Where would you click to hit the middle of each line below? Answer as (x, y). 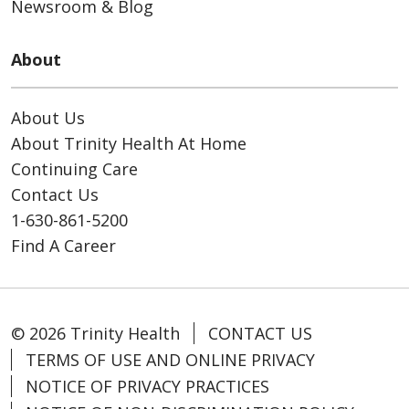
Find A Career (63, 246)
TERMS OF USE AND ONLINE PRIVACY (170, 360)
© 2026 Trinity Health (95, 334)
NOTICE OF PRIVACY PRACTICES (147, 387)
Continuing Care (74, 169)
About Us (48, 118)
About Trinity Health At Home (129, 144)
